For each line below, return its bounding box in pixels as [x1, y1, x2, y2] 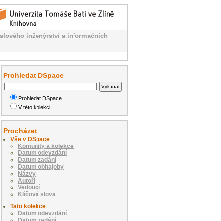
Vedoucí [18, 184, 40, 191]
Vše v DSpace [10, 135, 50, 143]
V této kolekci [18, 104, 51, 110]
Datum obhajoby [18, 163, 64, 170]
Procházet [3, 126, 37, 135]
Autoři [18, 177, 35, 184]
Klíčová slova [18, 190, 56, 198]
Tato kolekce [10, 202, 46, 210]
